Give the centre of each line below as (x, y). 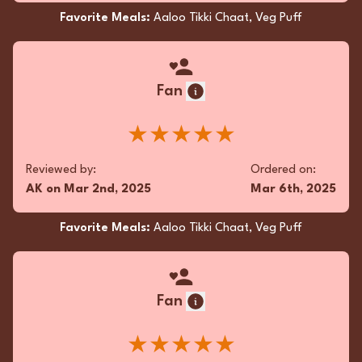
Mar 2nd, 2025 (107, 189)
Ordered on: (283, 170)
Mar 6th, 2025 (293, 189)
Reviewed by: (61, 170)
